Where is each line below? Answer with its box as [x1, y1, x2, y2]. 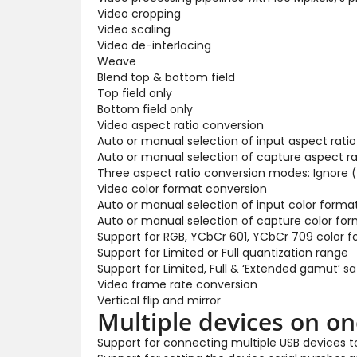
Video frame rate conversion [97, 276, 257, 292]
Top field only [97, 84, 172, 101]
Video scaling [97, 21, 171, 37]
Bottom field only [97, 100, 193, 117]
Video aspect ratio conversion [97, 116, 264, 133]
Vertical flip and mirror [97, 292, 221, 308]
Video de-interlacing [97, 37, 211, 53]
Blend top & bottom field [97, 69, 235, 85]
